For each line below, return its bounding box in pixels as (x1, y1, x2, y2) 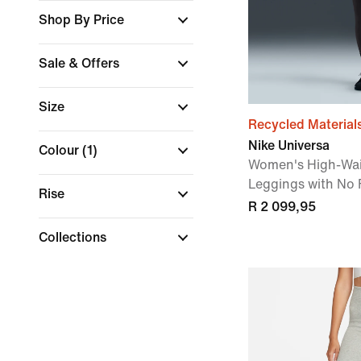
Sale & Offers (39, 56, 122, 70)
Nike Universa (248, 139, 330, 152)
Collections (39, 230, 110, 244)
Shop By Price (39, 13, 127, 27)
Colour (39, 143, 82, 157)
